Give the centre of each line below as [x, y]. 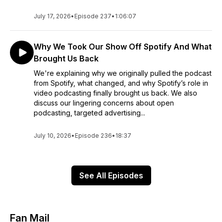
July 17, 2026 [52, 16]
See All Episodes [111, 175]
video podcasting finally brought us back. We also [115, 93]
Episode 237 [93, 16]
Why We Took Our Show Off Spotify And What [123, 47]
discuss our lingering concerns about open [104, 103]
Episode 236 [93, 136]
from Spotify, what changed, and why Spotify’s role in [121, 83]
